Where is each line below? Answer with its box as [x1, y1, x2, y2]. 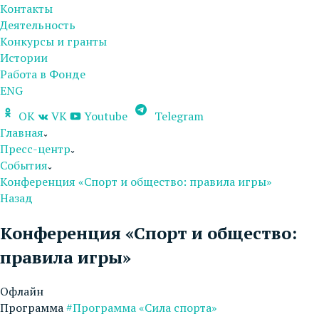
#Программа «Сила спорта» [66, 299, 217, 315]
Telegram [152, 108, 204, 124]
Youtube [81, 108, 130, 124]
